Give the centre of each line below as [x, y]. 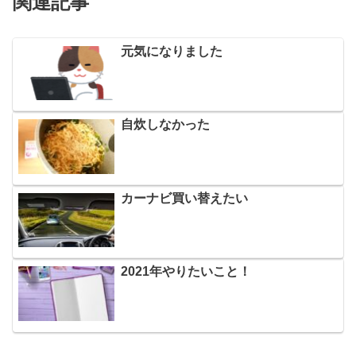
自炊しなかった [165, 125]
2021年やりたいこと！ [186, 272]
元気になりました [171, 51]
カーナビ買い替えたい [184, 198]
